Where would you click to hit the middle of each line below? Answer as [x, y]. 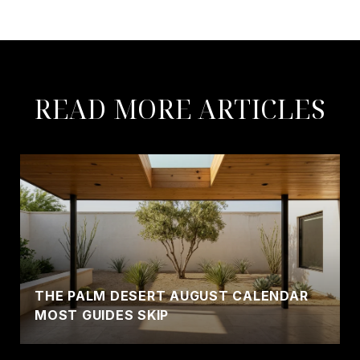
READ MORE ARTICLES [180, 109]
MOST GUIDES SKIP [102, 315]
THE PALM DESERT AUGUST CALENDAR [172, 296]
